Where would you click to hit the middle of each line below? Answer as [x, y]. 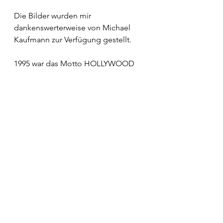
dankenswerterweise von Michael [73, 28]
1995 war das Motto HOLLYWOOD [74, 63]
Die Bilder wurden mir [54, 16]
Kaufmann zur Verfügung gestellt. [73, 40]
